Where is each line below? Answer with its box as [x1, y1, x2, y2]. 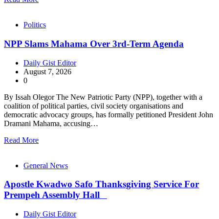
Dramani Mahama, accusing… [4, 119, 98, 128]
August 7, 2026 [23, 67, 71, 76]
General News [23, 161, 68, 170]
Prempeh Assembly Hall [4, 190, 107, 200]
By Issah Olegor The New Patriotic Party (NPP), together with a [4, 92, 202, 101]
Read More [4, 135, 39, 144]
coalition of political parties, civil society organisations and [4, 101, 183, 110]
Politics [23, 21, 46, 29]
